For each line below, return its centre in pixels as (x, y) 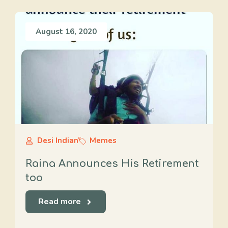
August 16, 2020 (66, 32)
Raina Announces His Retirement (112, 164)
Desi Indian (58, 140)
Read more (60, 202)
